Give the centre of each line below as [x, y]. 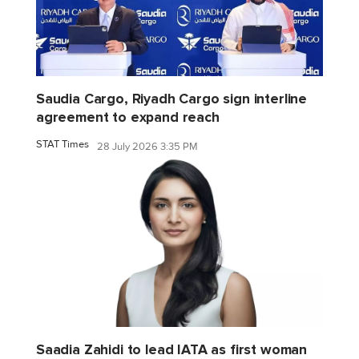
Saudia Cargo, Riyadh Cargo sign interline [172, 99]
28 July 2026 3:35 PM [147, 146]
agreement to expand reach [128, 118]
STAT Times [63, 145]
